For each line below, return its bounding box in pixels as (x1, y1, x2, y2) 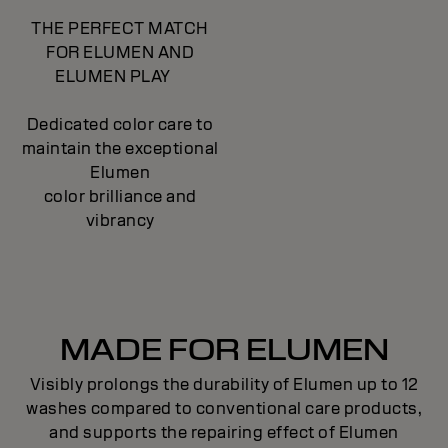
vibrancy (85, 209, 155, 231)
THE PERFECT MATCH (31, 17, 209, 39)
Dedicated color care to (26, 113, 214, 135)
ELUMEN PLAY (55, 65, 185, 87)
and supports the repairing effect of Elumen (49, 421, 399, 443)
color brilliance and (43, 185, 197, 207)
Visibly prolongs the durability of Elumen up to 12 (29, 373, 419, 395)
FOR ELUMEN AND (46, 41, 194, 63)
